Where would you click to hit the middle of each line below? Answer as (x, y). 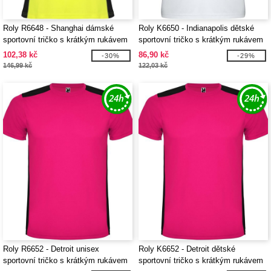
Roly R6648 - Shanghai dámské (58, 28)
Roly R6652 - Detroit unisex (51, 249)
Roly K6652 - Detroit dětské (187, 249)
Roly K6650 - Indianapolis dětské (196, 28)
